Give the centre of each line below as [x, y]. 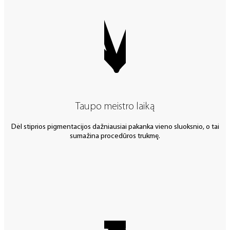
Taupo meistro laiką [115, 107]
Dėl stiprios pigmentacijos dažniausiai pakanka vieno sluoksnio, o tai [115, 127]
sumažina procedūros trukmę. [115, 137]
